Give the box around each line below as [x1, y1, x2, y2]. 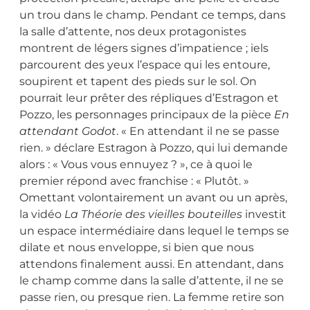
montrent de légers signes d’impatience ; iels [19, 41, 268, 55]
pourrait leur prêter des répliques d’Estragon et [19, 91, 279, 104]
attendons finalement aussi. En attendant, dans [19, 257, 284, 271]
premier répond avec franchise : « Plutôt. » [19, 174, 249, 188]
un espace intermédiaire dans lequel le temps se [19, 224, 289, 237]
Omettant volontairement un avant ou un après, [19, 190, 287, 204]
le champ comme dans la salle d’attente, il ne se [19, 273, 284, 287]
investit [242, 207, 286, 221]
